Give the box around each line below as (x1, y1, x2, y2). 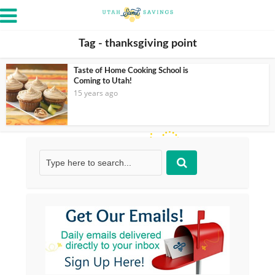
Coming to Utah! (74, 77, 132, 85)
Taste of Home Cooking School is (74, 67, 188, 75)
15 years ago (74, 88, 118, 98)
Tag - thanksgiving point (78, 38, 197, 49)
